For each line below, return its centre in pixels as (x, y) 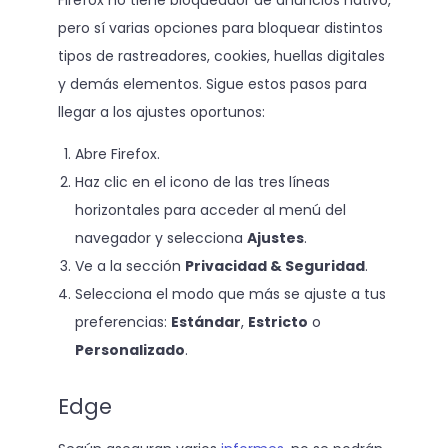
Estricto (278, 321)
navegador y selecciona (161, 237)
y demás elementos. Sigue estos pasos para (212, 83)
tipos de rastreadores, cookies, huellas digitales (221, 55)
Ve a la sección (130, 265)
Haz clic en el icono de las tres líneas (202, 181)
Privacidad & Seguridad (275, 265)
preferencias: (123, 321)
